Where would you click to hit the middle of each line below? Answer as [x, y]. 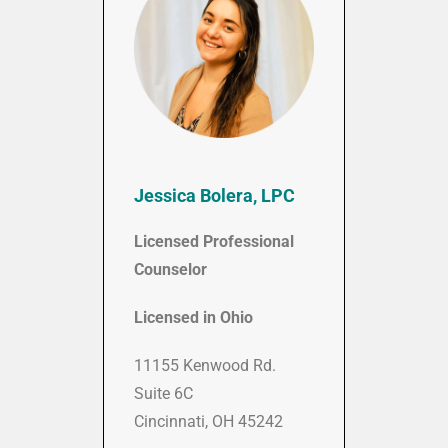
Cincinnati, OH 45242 [208, 422]
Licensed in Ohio [193, 318]
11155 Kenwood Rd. [205, 366]
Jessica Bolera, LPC [214, 196]
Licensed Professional [214, 242]
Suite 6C [163, 394]
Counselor [170, 270]
